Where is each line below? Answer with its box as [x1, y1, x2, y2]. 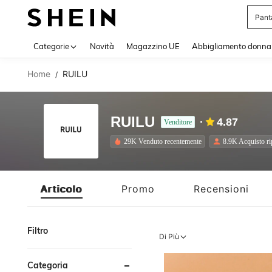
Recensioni [194, 182, 249, 195]
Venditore [164, 118, 192, 126]
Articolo [41, 182, 83, 195]
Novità [90, 41, 114, 51]
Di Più [159, 232, 180, 241]
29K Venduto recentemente [124, 137, 202, 146]
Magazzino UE [126, 41, 180, 51]
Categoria [27, 260, 68, 271]
